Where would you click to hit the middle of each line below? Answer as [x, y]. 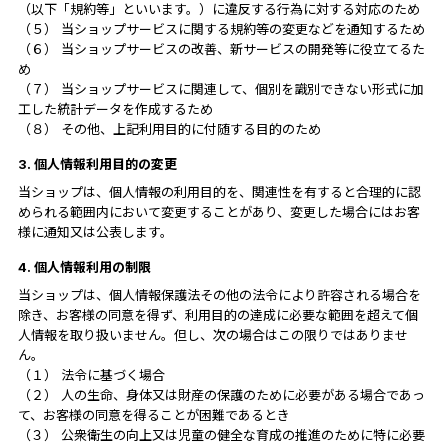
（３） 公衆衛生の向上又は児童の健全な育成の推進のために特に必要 [221, 434]
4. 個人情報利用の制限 [84, 266]
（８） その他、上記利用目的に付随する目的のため [169, 128]
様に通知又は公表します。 [95, 231]
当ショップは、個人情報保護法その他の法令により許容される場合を [219, 294]
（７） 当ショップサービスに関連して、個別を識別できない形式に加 [220, 88]
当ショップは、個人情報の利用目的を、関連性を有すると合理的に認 [219, 191]
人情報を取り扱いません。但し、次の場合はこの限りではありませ [212, 334]
